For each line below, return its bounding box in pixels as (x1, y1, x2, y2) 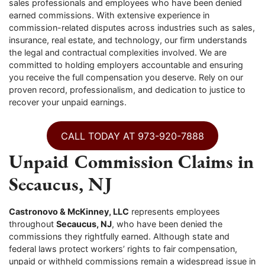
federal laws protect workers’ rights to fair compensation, (9, 243, 237, 254)
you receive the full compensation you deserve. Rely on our (9, 72, 243, 83)
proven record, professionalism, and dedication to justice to (9, 85, 245, 95)
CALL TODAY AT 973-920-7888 (61, 130, 204, 142)
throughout (9, 218, 56, 229)
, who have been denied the (112, 218, 222, 229)
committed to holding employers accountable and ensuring (9, 60, 243, 70)
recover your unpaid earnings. (9, 97, 127, 108)
